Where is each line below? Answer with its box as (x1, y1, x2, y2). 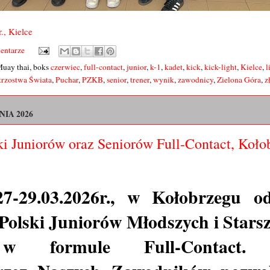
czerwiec (51, 61, 80, 73)
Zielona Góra (217, 74, 261, 86)
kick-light (204, 61, 237, 73)
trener (130, 74, 149, 86)
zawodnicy (178, 74, 213, 86)
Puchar (55, 74, 78, 86)
